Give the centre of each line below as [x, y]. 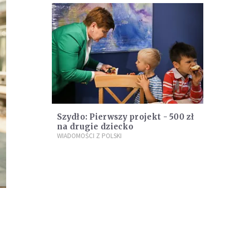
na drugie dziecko [95, 127]
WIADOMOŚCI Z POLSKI [89, 136]
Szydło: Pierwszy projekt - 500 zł [126, 117]
